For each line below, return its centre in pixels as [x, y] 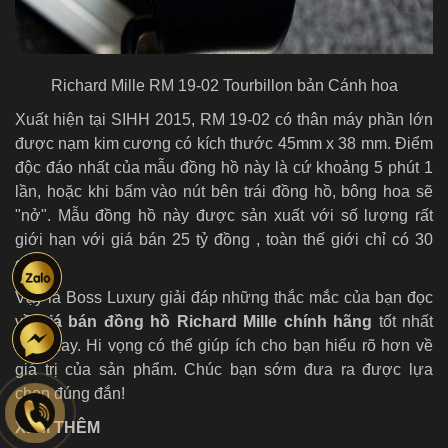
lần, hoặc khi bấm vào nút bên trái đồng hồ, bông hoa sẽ [224, 192]
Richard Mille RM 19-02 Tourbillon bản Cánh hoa [224, 86]
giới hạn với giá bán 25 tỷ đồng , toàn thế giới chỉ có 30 [224, 240]
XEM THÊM [57, 428]
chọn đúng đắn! [72, 394]
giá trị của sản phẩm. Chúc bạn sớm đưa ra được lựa [224, 370]
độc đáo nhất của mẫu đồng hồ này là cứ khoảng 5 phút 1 [224, 168]
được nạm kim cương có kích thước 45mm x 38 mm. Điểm [224, 144]
